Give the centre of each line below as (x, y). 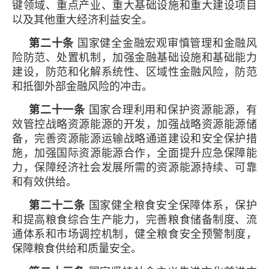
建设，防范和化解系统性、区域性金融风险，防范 (134, 72)
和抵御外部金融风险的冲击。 (82, 86)
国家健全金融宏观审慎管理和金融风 (165, 43)
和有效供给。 (44, 182)
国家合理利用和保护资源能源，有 (171, 110)
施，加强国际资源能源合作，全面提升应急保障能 (134, 153)
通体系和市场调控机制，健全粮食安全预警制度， (134, 234)
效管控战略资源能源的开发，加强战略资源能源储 (134, 124)
